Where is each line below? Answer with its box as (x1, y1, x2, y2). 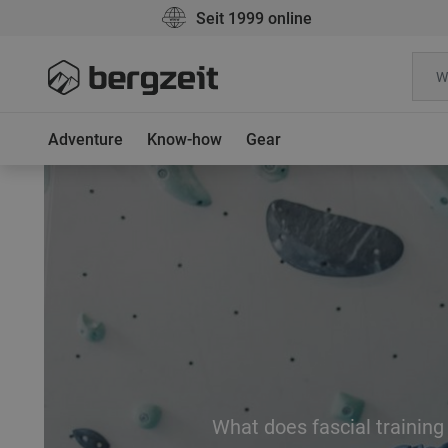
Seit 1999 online (196, 9, 312, 28)
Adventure (48, 130, 123, 149)
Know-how (147, 130, 222, 149)
